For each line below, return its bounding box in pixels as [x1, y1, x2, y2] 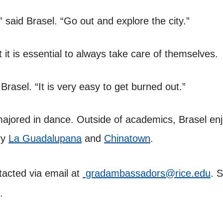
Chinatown [104, 133, 150, 144]
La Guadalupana [8, 133, 82, 144]
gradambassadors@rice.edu [86, 168, 211, 179]
